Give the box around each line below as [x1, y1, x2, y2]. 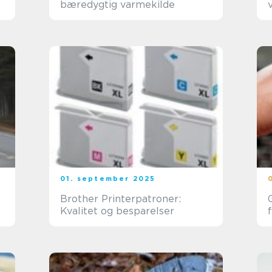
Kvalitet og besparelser [60, 205, 174, 217]
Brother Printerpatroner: [60, 193, 181, 205]
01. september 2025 [60, 174, 156, 183]
